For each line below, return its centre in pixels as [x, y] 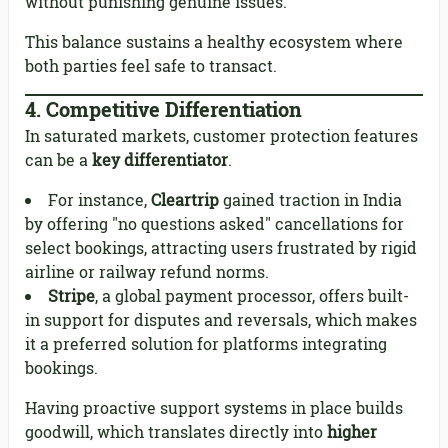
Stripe [71, 296]
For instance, [99, 200]
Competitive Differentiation [174, 110]
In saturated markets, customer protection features [221, 136]
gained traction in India [310, 200]
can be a [58, 160]
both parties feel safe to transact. [151, 66]
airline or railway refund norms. [147, 272]
